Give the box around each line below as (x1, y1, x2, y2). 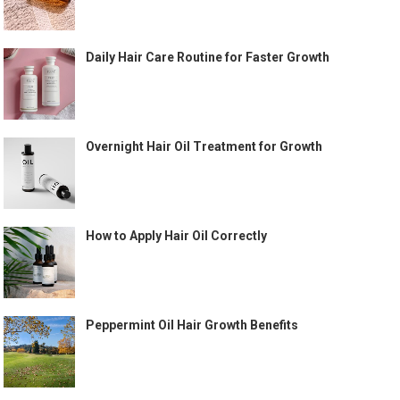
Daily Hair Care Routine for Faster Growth (86, 49, 330, 64)
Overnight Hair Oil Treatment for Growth (86, 138, 323, 154)
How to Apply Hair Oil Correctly (86, 228, 268, 243)
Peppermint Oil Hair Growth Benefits (86, 317, 299, 332)
